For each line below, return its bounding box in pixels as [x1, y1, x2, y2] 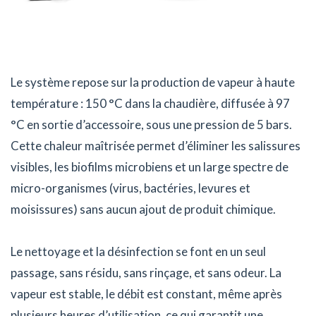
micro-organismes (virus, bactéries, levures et [11, 181, 250, 196]
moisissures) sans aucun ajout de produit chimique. [11, 202, 276, 217]
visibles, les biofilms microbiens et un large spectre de [11, 159, 288, 175]
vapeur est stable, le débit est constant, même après [11, 286, 282, 302]
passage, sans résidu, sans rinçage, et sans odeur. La [11, 265, 281, 281]
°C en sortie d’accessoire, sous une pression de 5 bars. [11, 117, 292, 133]
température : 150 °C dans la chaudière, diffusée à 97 [11, 96, 290, 111]
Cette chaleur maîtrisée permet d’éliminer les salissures [11, 138, 300, 154]
